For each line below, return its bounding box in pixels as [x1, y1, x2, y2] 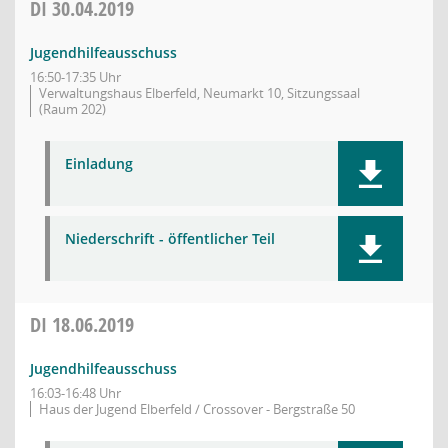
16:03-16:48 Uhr [30, 384, 121, 402]
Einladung [65, 154, 133, 173]
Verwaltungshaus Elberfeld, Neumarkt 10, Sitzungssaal [39, 84, 360, 102]
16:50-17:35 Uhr [30, 68, 121, 86]
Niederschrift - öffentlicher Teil [65, 229, 275, 248]
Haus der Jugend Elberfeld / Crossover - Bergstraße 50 [39, 400, 355, 418]
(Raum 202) [39, 100, 106, 118]
